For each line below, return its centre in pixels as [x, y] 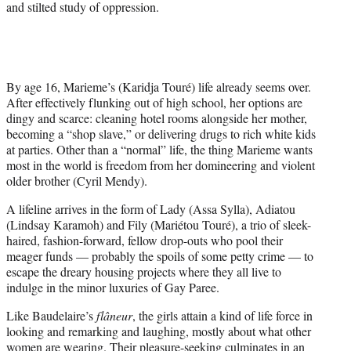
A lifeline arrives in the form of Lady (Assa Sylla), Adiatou [151, 208]
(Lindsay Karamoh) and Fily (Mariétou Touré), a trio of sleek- [159, 224]
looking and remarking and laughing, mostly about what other [159, 331]
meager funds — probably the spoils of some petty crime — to [160, 255]
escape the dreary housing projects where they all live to [144, 271]
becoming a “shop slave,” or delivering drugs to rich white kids [161, 133]
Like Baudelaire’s [51, 315]
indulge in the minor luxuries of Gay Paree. [113, 287]
